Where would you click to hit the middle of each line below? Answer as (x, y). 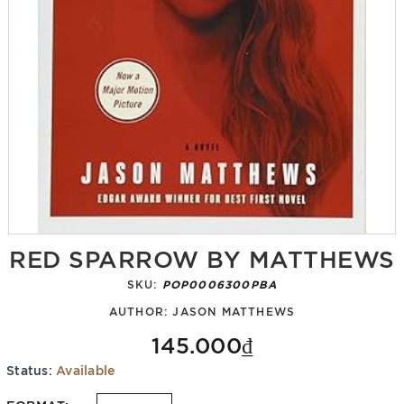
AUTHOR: (141, 310)
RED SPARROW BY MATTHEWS (202, 257)
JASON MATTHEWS (234, 310)
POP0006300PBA (220, 283)
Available (86, 369)
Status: (29, 369)
